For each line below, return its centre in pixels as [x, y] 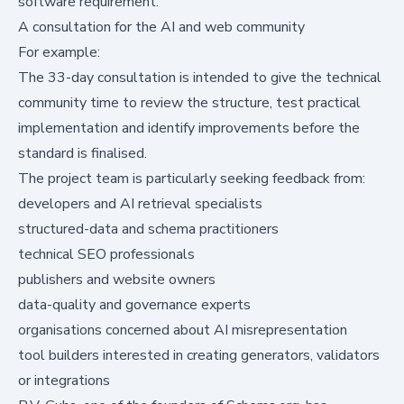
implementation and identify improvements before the [189, 128]
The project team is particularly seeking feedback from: [192, 178]
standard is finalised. [83, 153]
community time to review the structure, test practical [189, 102]
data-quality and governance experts [134, 304]
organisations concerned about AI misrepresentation [183, 330]
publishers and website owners [117, 279]
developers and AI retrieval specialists [140, 203]
